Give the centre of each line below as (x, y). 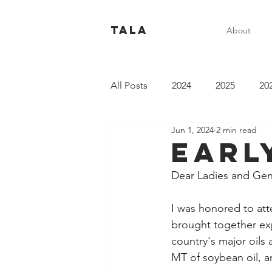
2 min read (236, 130)
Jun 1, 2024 (192, 130)
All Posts (129, 85)
